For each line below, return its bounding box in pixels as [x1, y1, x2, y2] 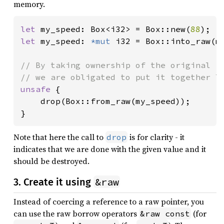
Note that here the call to [13, 131, 105, 142]
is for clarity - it [127, 131, 184, 142]
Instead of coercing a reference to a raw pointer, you [13, 196, 204, 207]
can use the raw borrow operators [13, 208, 139, 219]
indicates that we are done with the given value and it [13, 143, 206, 154]
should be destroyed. [13, 155, 89, 166]
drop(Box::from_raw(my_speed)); [20, 96, 190, 106]
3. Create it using [13, 176, 93, 188]
